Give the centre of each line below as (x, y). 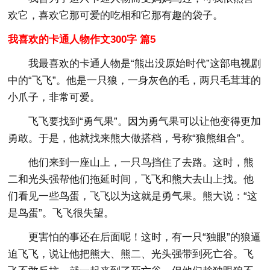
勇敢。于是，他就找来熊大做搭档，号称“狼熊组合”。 (130, 138)
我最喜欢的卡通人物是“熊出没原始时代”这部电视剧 (145, 63)
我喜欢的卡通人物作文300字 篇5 (82, 39)
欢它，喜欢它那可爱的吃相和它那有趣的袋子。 (116, 15)
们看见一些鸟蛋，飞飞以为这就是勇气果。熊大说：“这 (133, 196)
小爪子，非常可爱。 (54, 97)
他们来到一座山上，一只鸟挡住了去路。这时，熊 (141, 162)
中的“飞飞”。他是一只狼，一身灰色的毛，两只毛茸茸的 (135, 80)
